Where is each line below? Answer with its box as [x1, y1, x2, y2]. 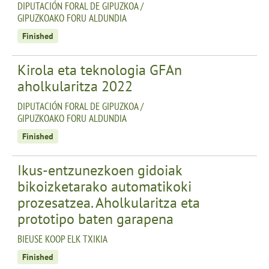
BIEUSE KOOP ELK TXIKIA [17, 232, 107, 246]
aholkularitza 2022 [17, 76, 133, 95]
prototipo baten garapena [17, 209, 174, 228]
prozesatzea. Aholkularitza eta [17, 193, 200, 212]
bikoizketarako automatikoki [17, 177, 192, 196]
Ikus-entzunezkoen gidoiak [17, 160, 182, 180]
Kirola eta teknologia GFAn [17, 60, 182, 79]
